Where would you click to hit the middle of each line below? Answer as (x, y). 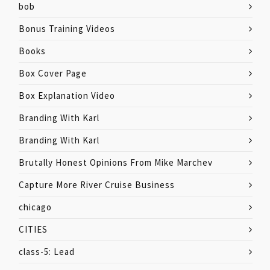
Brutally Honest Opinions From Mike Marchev (116, 162)
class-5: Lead (47, 252)
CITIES (33, 229)
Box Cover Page (53, 73)
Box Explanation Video (67, 96)
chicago (35, 207)
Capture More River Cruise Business (97, 185)
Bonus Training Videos (67, 29)
